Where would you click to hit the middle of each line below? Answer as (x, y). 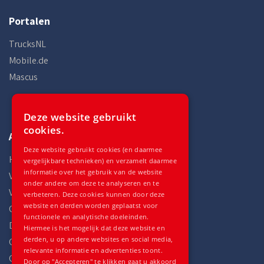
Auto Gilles (34, 136)
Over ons (27, 242)
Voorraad (27, 176)
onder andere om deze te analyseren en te (92, 183)
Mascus (23, 77)
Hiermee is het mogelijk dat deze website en (94, 228)
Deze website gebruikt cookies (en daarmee (93, 149)
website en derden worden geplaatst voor (91, 205)
